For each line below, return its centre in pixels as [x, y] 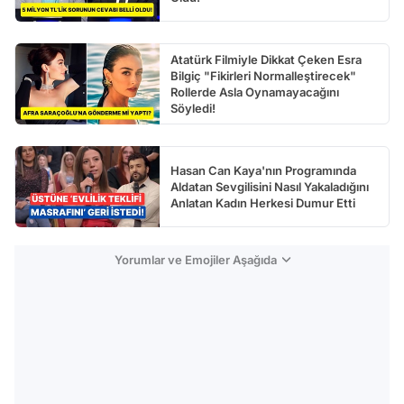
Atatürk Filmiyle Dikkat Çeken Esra [266, 60]
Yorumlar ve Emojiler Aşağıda [195, 260]
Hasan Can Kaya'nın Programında [263, 171]
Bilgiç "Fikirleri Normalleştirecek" [263, 76]
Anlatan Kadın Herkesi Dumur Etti [263, 203]
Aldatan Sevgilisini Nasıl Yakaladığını [270, 187]
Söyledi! [193, 109]
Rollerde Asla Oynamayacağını [255, 92]
